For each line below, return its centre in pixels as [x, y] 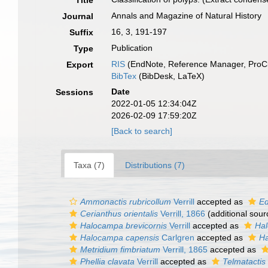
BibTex [124, 76]
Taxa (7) [89, 165]
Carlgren [177, 237]
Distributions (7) [155, 165]
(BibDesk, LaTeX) [171, 76]
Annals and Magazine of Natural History [187, 16]
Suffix [82, 32]
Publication [132, 48]
